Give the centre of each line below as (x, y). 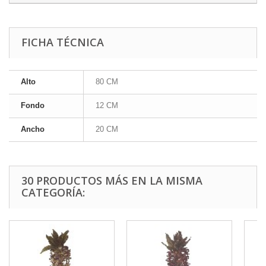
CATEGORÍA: (53, 193)
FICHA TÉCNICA (63, 42)
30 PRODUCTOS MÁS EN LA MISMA (112, 181)
